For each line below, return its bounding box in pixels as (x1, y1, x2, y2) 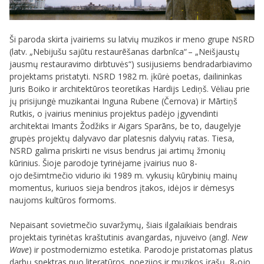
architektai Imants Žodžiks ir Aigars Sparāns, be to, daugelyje (9, 120, 241, 132)
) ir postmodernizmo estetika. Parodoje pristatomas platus (29, 244, 253, 256)
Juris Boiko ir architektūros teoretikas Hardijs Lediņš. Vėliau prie (9, 83, 250, 95)
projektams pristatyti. (9, 71, 93, 82)
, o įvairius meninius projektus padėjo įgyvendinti (32, 108, 218, 120)
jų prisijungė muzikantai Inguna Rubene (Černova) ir (9, 95, 208, 107)
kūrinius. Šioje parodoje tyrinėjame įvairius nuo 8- (9, 157, 197, 169)
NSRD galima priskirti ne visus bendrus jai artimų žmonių (9, 145, 226, 157)
